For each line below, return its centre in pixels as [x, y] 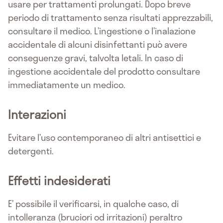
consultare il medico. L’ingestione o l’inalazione [102, 31]
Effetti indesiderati [59, 181]
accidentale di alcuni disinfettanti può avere [98, 45]
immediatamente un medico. [67, 85]
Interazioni [37, 114]
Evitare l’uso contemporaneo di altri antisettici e [105, 138]
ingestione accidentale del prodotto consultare [104, 71]
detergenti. [31, 151]
